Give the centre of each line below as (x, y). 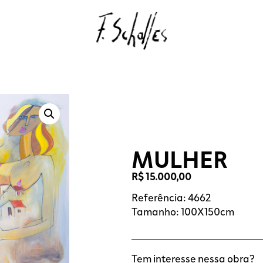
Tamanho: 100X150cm (183, 212)
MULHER (180, 159)
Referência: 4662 (171, 198)
